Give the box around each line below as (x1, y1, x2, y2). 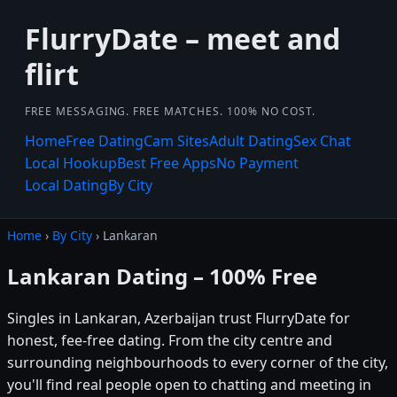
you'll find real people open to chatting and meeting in (7, 374, 371, 394)
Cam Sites (144, 131, 209, 151)
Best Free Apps (117, 153, 216, 173)
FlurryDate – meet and (25, 19, 340, 58)
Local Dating (25, 175, 108, 195)
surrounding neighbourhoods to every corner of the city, (7, 352, 388, 372)
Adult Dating (209, 131, 293, 151)
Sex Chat (293, 131, 351, 151)
